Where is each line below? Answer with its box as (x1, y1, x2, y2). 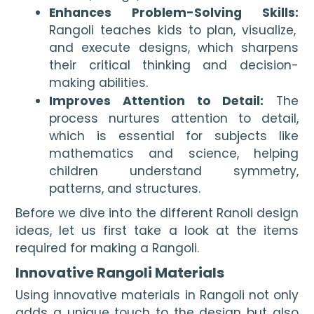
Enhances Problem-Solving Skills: (49, 4, 299, 22)
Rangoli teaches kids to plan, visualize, (49, 22, 296, 39)
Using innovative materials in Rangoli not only (15, 286, 299, 303)
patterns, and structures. (49, 180, 201, 198)
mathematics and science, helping (49, 145, 299, 163)
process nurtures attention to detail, (49, 110, 299, 128)
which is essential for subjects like (49, 128, 299, 145)
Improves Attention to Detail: (49, 93, 264, 110)
